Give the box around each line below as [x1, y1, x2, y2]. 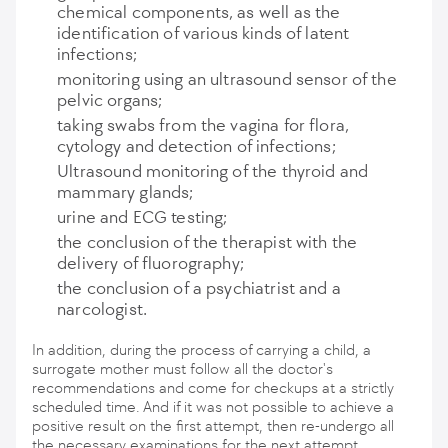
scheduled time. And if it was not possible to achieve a [32, 397, 394, 416]
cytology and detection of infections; [57, 135, 336, 157]
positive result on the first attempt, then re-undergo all [32, 416, 394, 435]
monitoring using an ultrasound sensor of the [57, 68, 397, 90]
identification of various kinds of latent [57, 22, 350, 44]
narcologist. [57, 298, 147, 320]
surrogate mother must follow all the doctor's [32, 359, 333, 378]
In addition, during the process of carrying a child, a [32, 340, 371, 359]
